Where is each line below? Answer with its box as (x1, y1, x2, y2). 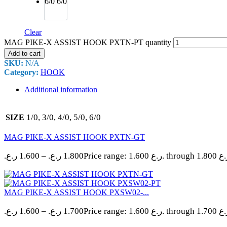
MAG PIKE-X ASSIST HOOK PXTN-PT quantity (4, 37, 171, 47)
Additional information (24, 85, 97, 94)
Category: (4, 67, 41, 77)
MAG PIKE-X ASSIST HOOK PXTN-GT (4, 132, 145, 141)
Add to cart (8, 49, 41, 57)
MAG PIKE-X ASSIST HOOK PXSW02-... (4, 187, 149, 197)
